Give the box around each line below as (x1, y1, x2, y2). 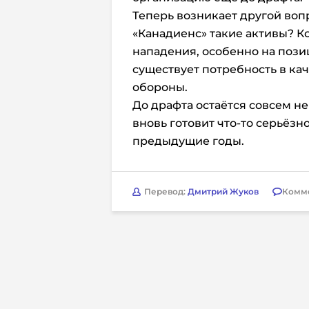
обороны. (132, 81, 188, 94)
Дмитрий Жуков (188, 186, 259, 197)
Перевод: (144, 186, 188, 197)
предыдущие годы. (132, 134, 244, 148)
